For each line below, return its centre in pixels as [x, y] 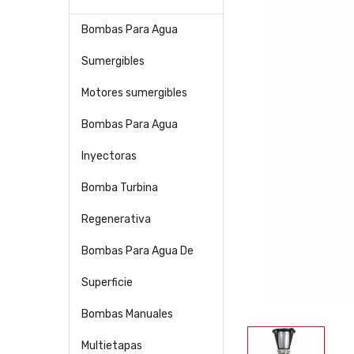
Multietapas [112, 345]
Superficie [107, 282]
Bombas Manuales [127, 314]
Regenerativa [116, 219]
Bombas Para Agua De [137, 250]
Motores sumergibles [134, 92]
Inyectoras [109, 156]
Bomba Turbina [120, 187]
